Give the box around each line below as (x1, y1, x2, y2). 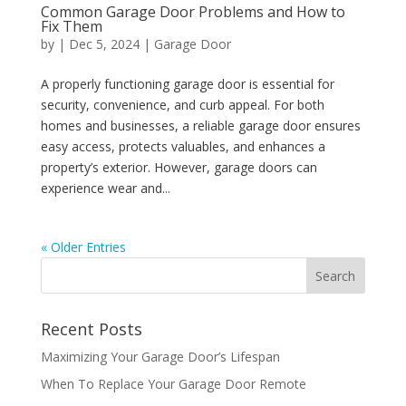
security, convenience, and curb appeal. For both (40, 96, 324, 113)
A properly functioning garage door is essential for (40, 75, 334, 92)
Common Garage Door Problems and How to (40, 2, 345, 22)
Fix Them (40, 16, 102, 36)
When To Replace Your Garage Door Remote (40, 375, 306, 392)
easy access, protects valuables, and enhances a (40, 138, 325, 155)
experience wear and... (40, 179, 170, 197)
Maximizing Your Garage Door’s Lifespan (40, 348, 280, 365)
